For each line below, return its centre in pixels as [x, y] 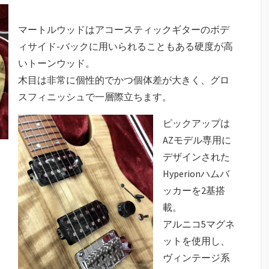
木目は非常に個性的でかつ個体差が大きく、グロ [124, 80]
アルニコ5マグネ [199, 224]
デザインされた [196, 157]
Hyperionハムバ [196, 174]
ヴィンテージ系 [196, 258]
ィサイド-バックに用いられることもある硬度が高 [125, 47]
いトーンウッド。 [56, 63]
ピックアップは [196, 123]
